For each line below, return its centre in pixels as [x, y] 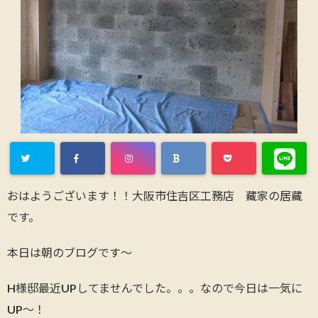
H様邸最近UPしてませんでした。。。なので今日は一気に [155, 288]
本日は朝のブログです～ [70, 252]
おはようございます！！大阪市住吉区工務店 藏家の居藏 [155, 196]
